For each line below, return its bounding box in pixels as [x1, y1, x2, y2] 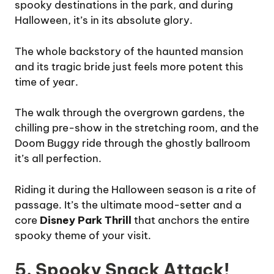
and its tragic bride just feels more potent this [15, 59, 243, 73]
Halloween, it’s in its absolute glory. [15, 13, 193, 28]
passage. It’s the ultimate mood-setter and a [15, 198, 242, 212]
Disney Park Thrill [40, 213, 131, 227]
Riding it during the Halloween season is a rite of [15, 182, 256, 196]
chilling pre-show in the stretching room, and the [15, 121, 259, 135]
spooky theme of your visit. [15, 228, 151, 242]
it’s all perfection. [15, 152, 102, 166]
